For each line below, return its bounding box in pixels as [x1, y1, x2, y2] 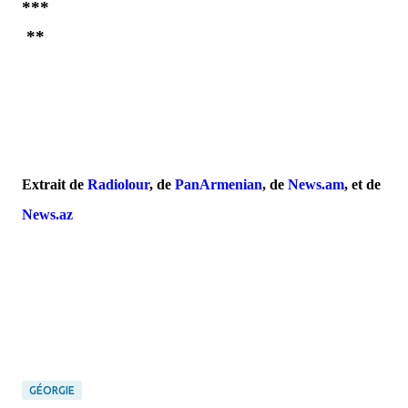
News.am [288, 177, 344, 192]
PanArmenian [175, 177, 262, 192]
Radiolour [87, 177, 149, 192]
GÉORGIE [29, 384, 75, 396]
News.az [22, 207, 73, 222]
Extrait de [22, 177, 87, 192]
